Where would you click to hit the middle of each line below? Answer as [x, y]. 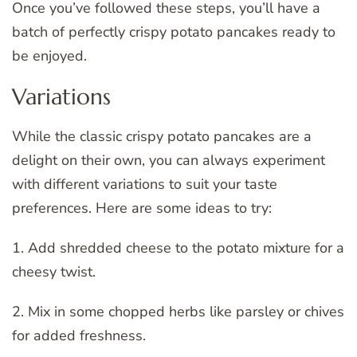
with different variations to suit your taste [145, 184]
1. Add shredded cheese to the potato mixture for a [178, 248]
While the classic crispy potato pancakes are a [162, 137]
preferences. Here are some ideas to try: [142, 208]
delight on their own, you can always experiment [169, 161]
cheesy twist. [54, 272]
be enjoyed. [49, 55]
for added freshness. [79, 336]
